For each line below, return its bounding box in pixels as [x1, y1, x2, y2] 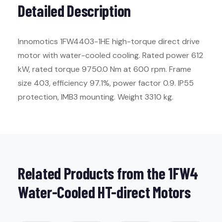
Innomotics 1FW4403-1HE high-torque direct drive [18, 36, 200, 47]
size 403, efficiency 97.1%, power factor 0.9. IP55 [18, 78, 194, 88]
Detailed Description [18, 1, 131, 20]
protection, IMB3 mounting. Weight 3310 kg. [18, 92, 173, 102]
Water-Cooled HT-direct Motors [18, 182, 191, 201]
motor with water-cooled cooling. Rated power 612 [18, 50, 203, 60]
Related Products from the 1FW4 [18, 164, 199, 182]
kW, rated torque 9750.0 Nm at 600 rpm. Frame [18, 64, 191, 74]
